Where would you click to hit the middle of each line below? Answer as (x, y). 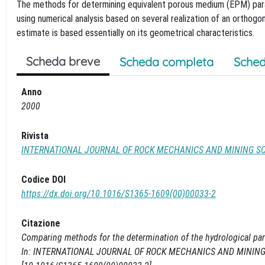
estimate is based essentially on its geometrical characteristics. (135, 33)
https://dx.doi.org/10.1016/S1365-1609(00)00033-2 (119, 194)
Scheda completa (167, 62)
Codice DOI (43, 180)
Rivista (35, 136)
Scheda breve (63, 61)
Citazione (41, 223)
